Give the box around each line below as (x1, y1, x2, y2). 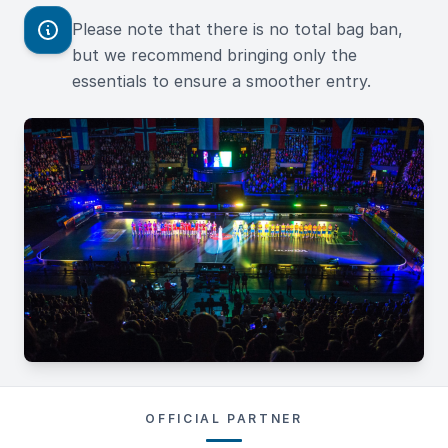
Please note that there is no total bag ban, (72, 19, 403, 39)
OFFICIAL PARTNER (145, 411, 303, 426)
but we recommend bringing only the (72, 45, 357, 65)
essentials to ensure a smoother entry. (72, 71, 371, 91)
